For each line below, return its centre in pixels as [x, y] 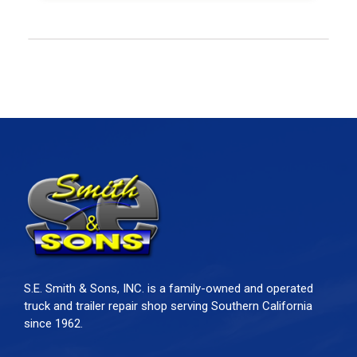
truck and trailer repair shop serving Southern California [168, 306]
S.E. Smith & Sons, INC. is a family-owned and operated [169, 289]
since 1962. [55, 324]
